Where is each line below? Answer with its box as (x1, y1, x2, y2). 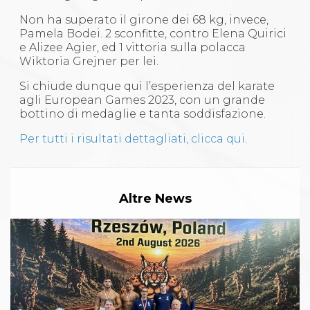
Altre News (118, 191, 192, 206)
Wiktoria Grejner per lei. (19, 55, 159, 68)
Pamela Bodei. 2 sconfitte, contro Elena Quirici (19, 27, 287, 40)
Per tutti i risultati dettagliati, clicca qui (19, 132, 246, 145)
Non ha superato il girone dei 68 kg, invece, (19, 13, 269, 26)
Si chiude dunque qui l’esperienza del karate (19, 80, 275, 93)
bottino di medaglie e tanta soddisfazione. (19, 107, 266, 120)
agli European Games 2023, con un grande (19, 93, 266, 107)
